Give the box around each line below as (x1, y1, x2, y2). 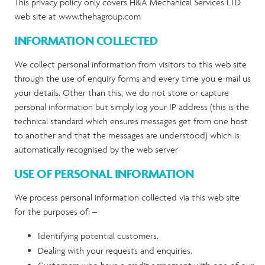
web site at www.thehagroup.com (14, 11, 141, 22)
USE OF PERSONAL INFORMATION (14, 166, 194, 181)
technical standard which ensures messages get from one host (14, 115, 248, 127)
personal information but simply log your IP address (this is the (14, 101, 249, 112)
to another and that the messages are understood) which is (14, 130, 240, 141)
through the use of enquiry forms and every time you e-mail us (14, 73, 251, 84)
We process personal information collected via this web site (14, 192, 240, 203)
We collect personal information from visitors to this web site (14, 59, 247, 70)
